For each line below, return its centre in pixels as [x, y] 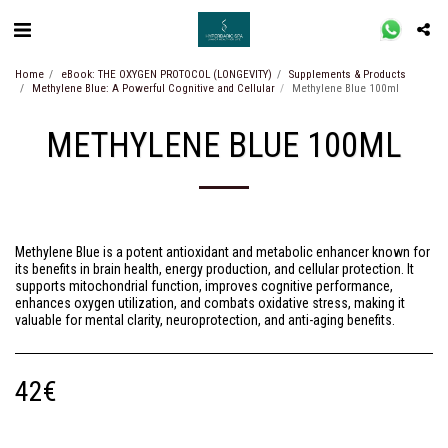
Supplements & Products [347, 74]
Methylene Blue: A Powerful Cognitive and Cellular [153, 88]
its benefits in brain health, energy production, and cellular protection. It [214, 269]
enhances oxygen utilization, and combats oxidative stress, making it [210, 303]
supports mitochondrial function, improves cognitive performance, [204, 286]
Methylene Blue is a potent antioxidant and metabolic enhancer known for [222, 252]
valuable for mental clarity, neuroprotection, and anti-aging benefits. [205, 320]
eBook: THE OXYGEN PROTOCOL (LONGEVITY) [166, 74]
